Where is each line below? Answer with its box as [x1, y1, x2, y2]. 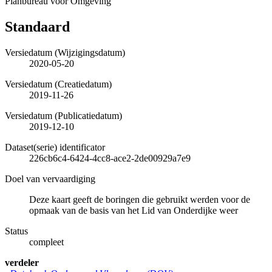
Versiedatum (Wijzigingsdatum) [5, 47, 125, 58]
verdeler [5, 257, 39, 268]
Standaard [5, 18, 70, 35]
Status [5, 225, 28, 236]
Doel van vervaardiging [5, 173, 95, 184]
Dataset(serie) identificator [5, 141, 105, 152]
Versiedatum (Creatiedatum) [5, 78, 112, 89]
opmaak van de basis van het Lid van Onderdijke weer [29, 205, 238, 216]
